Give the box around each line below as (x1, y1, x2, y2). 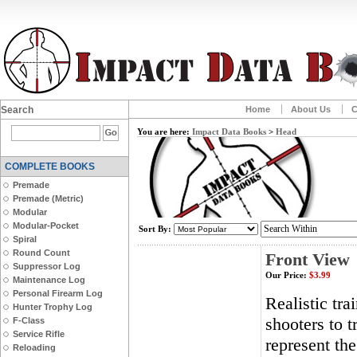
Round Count (13, 248, 70, 257)
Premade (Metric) (13, 194, 84, 203)
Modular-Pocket (13, 221, 79, 230)
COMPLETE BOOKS (5, 161, 95, 172)
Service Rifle (13, 329, 65, 339)
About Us (290, 104, 331, 114)
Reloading (13, 343, 56, 352)
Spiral (13, 234, 37, 244)
